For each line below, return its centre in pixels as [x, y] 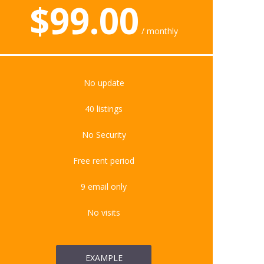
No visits [104, 213]
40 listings [104, 109]
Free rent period [104, 161]
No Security [104, 135]
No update [104, 83]
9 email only [104, 187]
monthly [163, 31]
